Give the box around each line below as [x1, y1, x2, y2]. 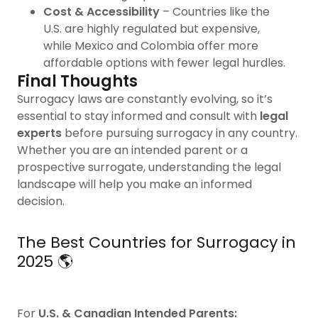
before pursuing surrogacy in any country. [62, 125, 297, 141]
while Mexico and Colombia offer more [43, 38, 258, 54]
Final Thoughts [17, 70, 138, 92]
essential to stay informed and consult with [17, 108, 260, 124]
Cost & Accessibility [43, 4, 160, 20]
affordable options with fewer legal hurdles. [43, 55, 285, 71]
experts [17, 125, 62, 141]
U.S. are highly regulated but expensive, [43, 21, 260, 37]
